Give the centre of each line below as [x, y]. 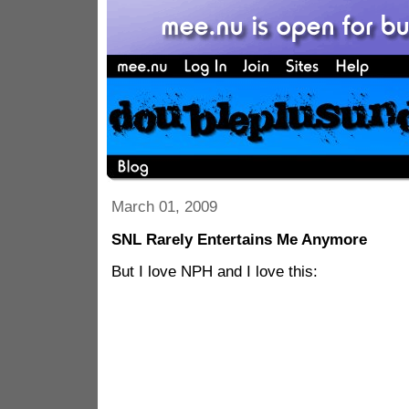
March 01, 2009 [164, 207]
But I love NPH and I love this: [214, 272]
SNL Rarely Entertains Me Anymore [239, 240]
